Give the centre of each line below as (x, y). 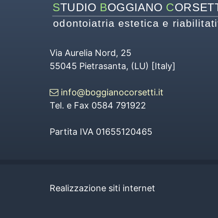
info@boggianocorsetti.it (111, 92)
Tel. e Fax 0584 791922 (98, 105)
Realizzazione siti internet (102, 188)
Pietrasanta (103, 66)
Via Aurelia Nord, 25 (91, 53)
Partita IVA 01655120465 (101, 131)
